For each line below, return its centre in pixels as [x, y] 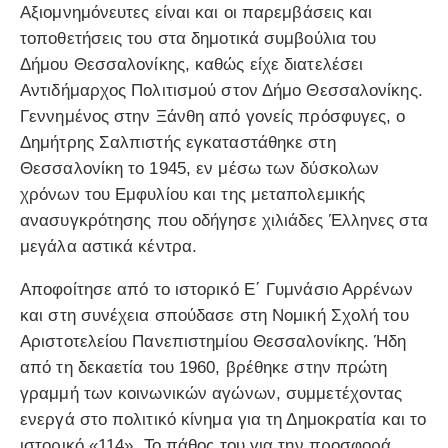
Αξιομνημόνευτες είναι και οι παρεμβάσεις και [196, 13]
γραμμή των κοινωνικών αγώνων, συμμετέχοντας [211, 394]
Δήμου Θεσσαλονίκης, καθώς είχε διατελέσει [192, 65]
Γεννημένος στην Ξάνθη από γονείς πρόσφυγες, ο [213, 117]
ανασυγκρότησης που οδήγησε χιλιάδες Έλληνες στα [224, 221]
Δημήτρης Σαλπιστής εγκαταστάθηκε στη [178, 143]
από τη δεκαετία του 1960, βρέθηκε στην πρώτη [204, 368]
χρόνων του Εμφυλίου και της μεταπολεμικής [193, 195]
